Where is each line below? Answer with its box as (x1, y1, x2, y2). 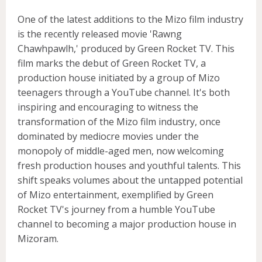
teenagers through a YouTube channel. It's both (18, 86, 230, 99)
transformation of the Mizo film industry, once (18, 115, 220, 129)
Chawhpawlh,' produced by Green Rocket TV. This (18, 42, 235, 56)
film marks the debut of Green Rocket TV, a (18, 57, 206, 70)
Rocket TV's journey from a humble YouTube (18, 203, 215, 216)
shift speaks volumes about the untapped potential (18, 174, 243, 187)
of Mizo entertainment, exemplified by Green (18, 188, 213, 202)
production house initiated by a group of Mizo (18, 71, 220, 85)
